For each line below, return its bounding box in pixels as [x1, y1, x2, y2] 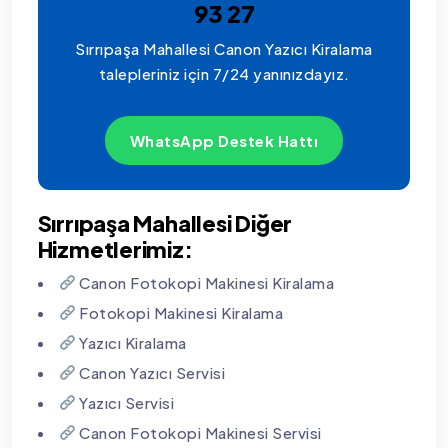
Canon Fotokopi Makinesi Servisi [75, 422, 322, 442]
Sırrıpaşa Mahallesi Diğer [37, 208, 293, 237]
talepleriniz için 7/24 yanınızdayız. [98, 63, 350, 83]
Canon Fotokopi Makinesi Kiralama [75, 272, 335, 292]
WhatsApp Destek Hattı [129, 130, 319, 150]
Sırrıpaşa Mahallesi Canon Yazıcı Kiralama [75, 38, 373, 58]
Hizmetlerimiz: [37, 234, 193, 263]
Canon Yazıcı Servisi [75, 362, 226, 382]
